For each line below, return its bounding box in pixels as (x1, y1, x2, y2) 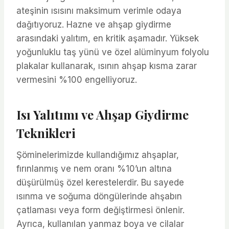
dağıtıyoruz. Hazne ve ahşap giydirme (16, 19, 171, 30)
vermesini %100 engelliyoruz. (16, 74, 137, 85)
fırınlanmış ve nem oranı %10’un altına (16, 163, 172, 174)
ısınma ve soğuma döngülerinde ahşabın (16, 191, 182, 201)
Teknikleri (16, 124, 75, 141)
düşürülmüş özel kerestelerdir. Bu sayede (16, 177, 184, 188)
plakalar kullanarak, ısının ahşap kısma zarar (16, 60, 197, 71)
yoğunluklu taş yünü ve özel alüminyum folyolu (16, 47, 209, 57)
